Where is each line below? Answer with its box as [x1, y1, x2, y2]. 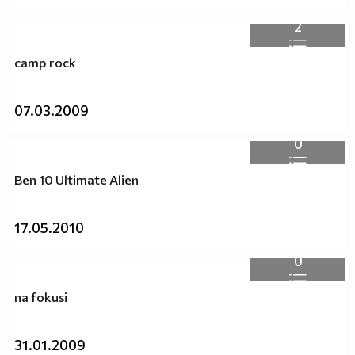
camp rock [14, 55, 76, 71]
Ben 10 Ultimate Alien [14, 172, 139, 188]
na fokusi [14, 289, 67, 305]
